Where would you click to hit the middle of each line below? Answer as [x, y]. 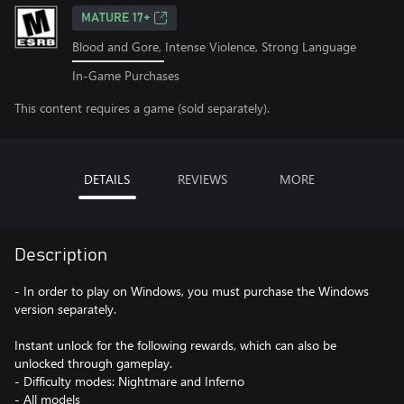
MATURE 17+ [115, 18]
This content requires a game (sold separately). [142, 107]
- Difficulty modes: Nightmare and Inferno [129, 381]
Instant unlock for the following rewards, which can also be [175, 344]
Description [61, 255]
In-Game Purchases [126, 75]
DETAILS [107, 179]
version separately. [65, 308]
